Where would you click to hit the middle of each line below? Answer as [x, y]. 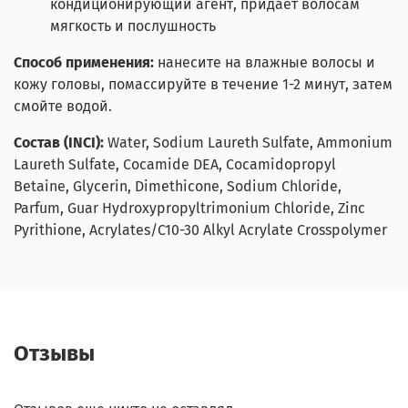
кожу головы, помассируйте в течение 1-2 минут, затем [203, 84]
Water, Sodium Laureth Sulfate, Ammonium [250, 142]
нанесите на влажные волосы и [266, 62]
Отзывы [54, 354]
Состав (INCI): [59, 142]
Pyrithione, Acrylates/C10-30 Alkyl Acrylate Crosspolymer [200, 229]
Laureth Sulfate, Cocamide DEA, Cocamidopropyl [175, 164]
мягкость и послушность [133, 25]
